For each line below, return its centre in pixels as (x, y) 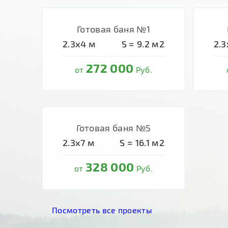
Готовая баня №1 (113, 29)
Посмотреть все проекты (102, 210)
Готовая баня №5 (113, 128)
